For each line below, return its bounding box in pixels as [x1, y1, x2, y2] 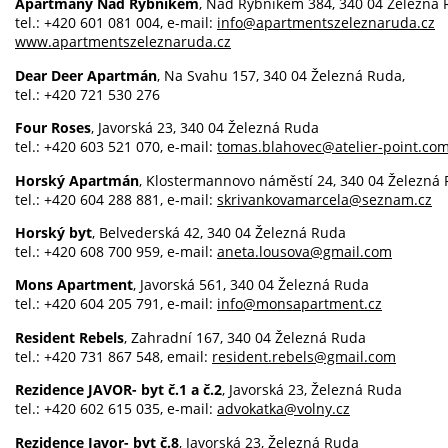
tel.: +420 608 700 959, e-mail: [15, 241, 217, 261]
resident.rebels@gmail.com [212, 346, 396, 366]
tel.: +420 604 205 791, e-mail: [15, 294, 217, 314]
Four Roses [15, 118, 91, 138]
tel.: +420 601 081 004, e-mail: [15, 13, 217, 33]
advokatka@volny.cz [217, 399, 350, 419]
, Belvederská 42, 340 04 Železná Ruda [92, 222, 346, 242]
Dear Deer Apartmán [15, 65, 157, 85]
